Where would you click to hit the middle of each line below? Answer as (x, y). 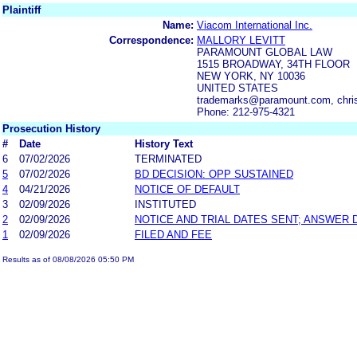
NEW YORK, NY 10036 (251, 76)
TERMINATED (168, 159)
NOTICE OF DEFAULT (187, 189)
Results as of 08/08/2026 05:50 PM (68, 259)
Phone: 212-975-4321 (246, 112)
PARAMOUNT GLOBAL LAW (265, 52)
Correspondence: (151, 40)
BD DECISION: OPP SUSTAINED (214, 174)
